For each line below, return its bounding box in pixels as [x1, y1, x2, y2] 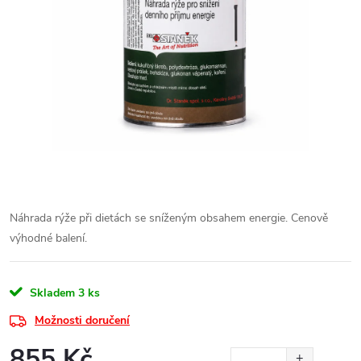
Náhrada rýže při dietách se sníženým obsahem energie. [10, 210, 288, 226]
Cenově [291, 210, 328, 226]
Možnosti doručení [35, 313, 130, 328]
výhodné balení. [10, 230, 87, 246]
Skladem [27, 285, 75, 301]
